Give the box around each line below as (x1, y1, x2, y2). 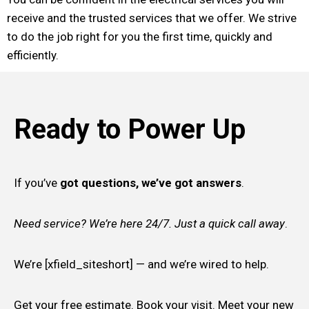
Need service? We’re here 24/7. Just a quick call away (14, 216, 285, 230)
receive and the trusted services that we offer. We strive (7, 10, 297, 25)
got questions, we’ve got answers (57, 175, 241, 190)
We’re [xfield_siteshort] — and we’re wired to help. (14, 257, 269, 271)
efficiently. (7, 48, 59, 62)
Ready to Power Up (14, 112, 246, 146)
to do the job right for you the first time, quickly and (7, 29, 272, 43)
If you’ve (14, 175, 57, 190)
